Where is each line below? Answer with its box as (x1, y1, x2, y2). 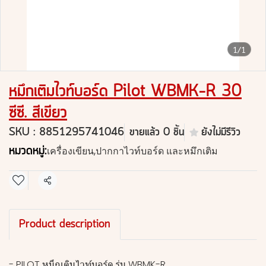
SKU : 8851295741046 (9, 125, 124, 140)
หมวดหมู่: (9, 142, 47, 160)
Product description (19, 217, 110, 232)
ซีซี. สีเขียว (9, 101, 67, 125)
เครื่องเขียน (47, 144, 94, 158)
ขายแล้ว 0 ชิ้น (129, 125, 184, 140)
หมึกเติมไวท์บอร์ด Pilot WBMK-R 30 (9, 80, 242, 103)
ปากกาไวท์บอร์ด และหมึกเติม (96, 144, 218, 158)
